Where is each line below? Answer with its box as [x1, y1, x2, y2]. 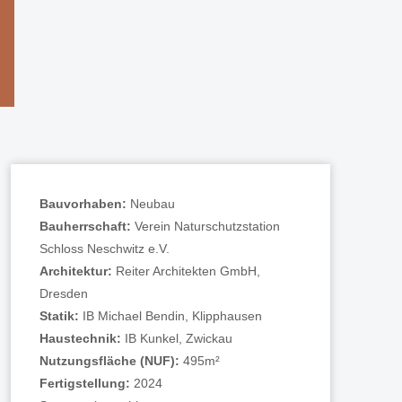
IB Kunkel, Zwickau [125, 331, 233, 345]
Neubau [130, 197, 176, 211]
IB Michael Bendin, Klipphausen [83, 309, 263, 323]
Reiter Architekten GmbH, [116, 264, 261, 278]
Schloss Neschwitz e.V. [39, 241, 170, 256]
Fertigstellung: [39, 376, 135, 390]
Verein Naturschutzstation [135, 219, 281, 233]
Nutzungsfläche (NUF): [39, 354, 184, 368]
